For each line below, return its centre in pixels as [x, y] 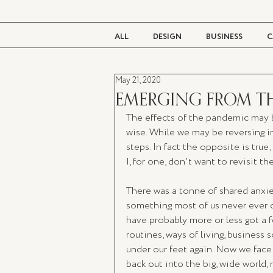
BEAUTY [155, 86]
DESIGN [167, 37]
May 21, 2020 [138, 80]
